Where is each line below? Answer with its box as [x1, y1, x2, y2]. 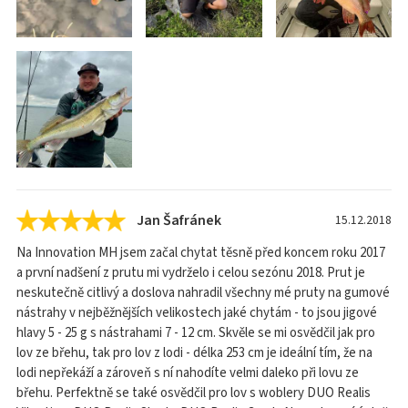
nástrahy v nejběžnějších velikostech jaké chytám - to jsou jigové [16, 302, 377, 322]
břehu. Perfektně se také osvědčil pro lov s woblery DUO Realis [16, 382, 371, 403]
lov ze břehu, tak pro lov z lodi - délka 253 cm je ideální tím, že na [16, 342, 372, 362]
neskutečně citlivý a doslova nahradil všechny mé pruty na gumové [16, 282, 390, 302]
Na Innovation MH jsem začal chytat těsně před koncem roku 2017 [16, 242, 385, 262]
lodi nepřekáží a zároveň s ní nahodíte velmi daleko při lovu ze [16, 362, 359, 382]
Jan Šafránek [137, 209, 221, 230]
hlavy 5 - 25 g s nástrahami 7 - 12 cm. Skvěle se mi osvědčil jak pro [16, 322, 375, 342]
